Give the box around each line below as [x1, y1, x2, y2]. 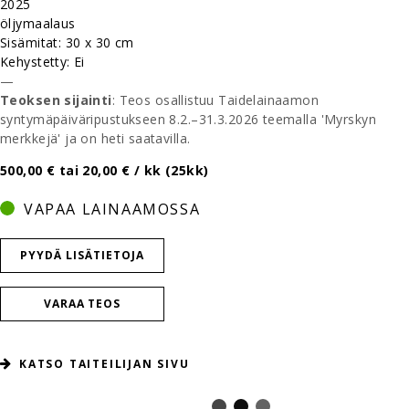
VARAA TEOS [43, 295, 121, 311]
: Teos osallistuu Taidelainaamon [111, 90, 320, 109]
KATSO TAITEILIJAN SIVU [19, 355, 190, 372]
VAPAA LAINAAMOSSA [24, 198, 201, 219]
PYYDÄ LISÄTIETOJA [20, 246, 144, 263]
